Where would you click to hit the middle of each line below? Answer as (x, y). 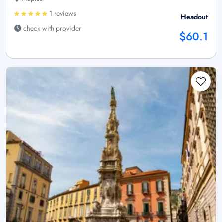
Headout (194, 17)
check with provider (51, 28)
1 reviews (62, 13)
